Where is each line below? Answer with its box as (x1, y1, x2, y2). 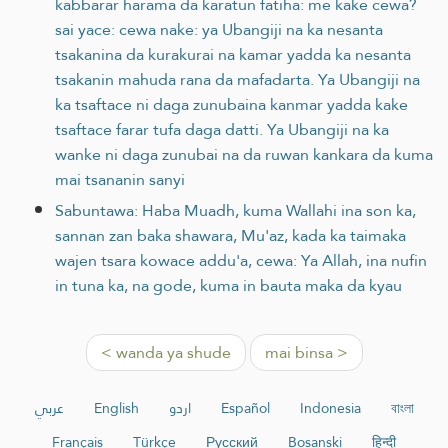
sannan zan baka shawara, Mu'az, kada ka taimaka (55, 220, 406, 250)
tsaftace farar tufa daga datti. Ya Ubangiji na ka (55, 114, 389, 144)
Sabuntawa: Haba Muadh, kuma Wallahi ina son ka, (55, 195, 416, 225)
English (93, 394, 139, 421)
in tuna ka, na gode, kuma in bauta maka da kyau (55, 270, 402, 300)
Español (220, 394, 270, 421)
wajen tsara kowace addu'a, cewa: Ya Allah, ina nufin (55, 245, 427, 275)
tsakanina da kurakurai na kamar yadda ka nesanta (55, 39, 411, 69)
